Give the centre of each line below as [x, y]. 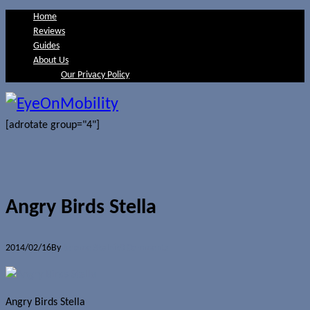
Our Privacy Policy [95, 75]
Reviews [49, 31]
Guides [46, 46]
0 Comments [144, 248]
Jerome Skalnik [91, 248]
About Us [51, 61]
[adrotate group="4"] [53, 125]
